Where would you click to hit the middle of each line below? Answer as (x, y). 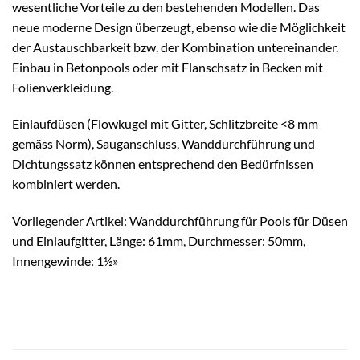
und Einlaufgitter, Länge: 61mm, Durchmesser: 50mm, (159, 241)
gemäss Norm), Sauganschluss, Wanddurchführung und (164, 144)
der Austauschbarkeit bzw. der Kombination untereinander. (175, 47)
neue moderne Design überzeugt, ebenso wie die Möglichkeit (179, 27)
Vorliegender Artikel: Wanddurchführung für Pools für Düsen (180, 221)
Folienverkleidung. (63, 87)
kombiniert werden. (66, 184)
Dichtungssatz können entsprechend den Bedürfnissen (163, 164)
